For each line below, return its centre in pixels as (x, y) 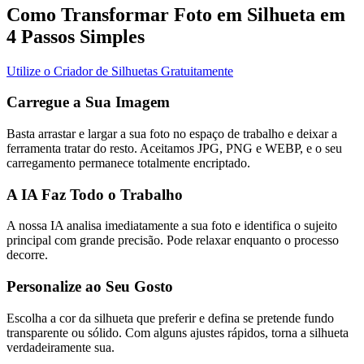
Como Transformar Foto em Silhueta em (176, 14)
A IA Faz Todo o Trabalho (95, 194)
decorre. (27, 255)
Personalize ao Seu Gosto (90, 287)
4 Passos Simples (76, 36)
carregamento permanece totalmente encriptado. (128, 163)
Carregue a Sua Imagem (88, 102)
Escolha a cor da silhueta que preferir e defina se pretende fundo (170, 318)
